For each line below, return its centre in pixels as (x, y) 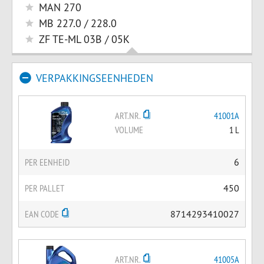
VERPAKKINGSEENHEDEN (95, 78)
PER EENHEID (47, 162)
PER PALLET (44, 188)
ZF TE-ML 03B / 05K (84, 39)
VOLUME (129, 130)
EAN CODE (43, 214)
